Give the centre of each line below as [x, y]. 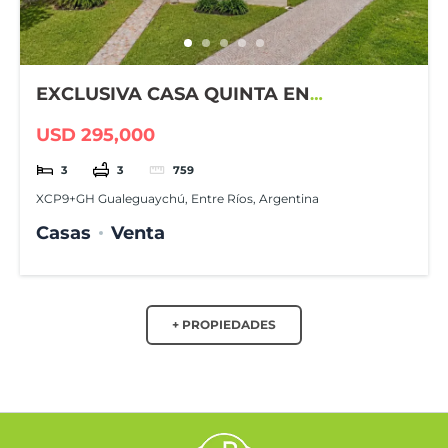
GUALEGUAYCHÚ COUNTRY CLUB [193, 118]
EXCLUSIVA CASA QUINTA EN [173, 93]
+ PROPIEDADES [224, 325]
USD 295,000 [96, 135]
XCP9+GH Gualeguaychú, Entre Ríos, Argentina [178, 198]
